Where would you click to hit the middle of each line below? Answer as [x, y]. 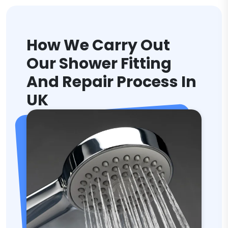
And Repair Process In [111, 82]
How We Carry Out [98, 45]
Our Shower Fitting [99, 64]
